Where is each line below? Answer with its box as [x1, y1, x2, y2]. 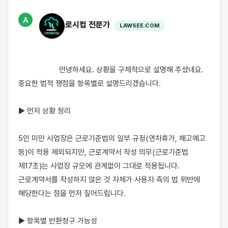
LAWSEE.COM [120, 22, 159, 29]
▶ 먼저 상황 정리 [18, 106, 71, 116]
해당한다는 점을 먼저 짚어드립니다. [18, 189, 126, 198]
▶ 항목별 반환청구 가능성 [18, 216, 97, 225]
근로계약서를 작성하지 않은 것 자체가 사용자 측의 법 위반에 [18, 175, 200, 184]
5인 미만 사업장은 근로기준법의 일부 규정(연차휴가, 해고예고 [18, 134, 206, 143]
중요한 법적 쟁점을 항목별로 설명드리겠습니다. [18, 79, 161, 88]
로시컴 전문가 [65, 20, 112, 30]
